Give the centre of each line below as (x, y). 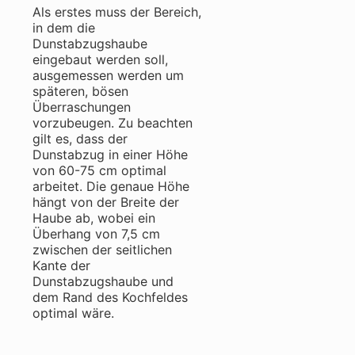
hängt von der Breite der (106, 202)
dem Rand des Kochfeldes (110, 297)
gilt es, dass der (80, 138)
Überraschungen (82, 107)
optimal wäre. (73, 313)
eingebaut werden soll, (100, 59)
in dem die (64, 27)
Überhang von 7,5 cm (96, 233)
